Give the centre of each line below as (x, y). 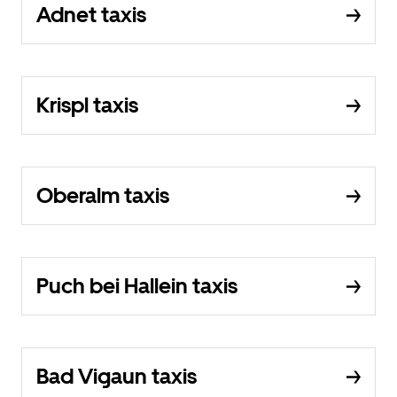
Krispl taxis (87, 105)
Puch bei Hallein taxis (137, 286)
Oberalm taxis (103, 195)
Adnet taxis (91, 15)
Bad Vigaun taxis (117, 376)
